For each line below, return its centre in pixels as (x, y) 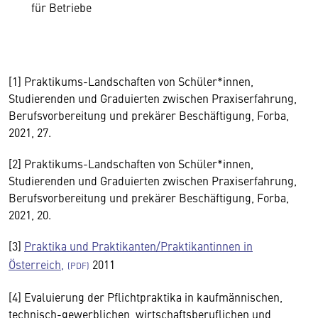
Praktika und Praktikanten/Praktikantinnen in (138, 246)
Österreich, (36, 264)
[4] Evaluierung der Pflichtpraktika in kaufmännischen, (146, 297)
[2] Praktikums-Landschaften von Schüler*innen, (131, 163)
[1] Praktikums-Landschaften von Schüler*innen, (131, 81)
